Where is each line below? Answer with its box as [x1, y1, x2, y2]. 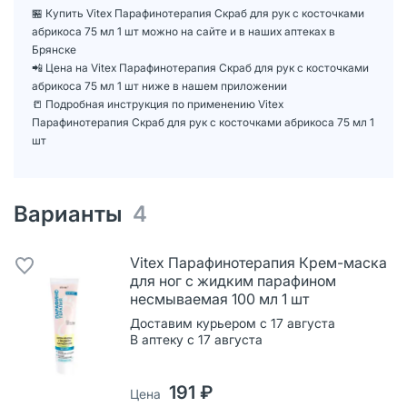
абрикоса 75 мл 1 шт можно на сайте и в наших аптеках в [32, 24, 335, 38]
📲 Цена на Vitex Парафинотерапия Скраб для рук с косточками [32, 60, 369, 74]
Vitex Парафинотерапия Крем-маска [130, 253, 387, 272]
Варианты [14, 200, 133, 227]
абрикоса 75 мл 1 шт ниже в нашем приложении [32, 78, 287, 93]
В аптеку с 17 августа [130, 331, 263, 347]
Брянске [32, 42, 76, 56]
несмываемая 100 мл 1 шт [130, 289, 309, 308]
